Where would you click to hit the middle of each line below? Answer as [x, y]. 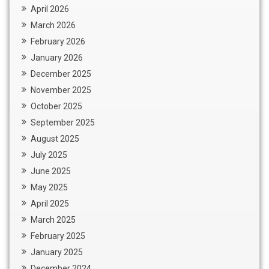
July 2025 [49, 155]
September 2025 [63, 122]
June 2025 [51, 171]
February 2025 [58, 236]
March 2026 [53, 25]
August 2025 [55, 138]
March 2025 [53, 219]
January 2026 [57, 57]
